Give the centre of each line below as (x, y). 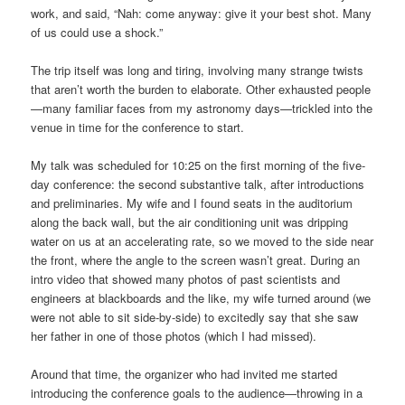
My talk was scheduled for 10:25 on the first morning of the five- (198, 165)
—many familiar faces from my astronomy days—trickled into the (202, 108)
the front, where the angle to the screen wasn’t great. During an (196, 259)
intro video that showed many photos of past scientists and (186, 278)
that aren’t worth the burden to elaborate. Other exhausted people (201, 89)
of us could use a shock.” (97, 32)
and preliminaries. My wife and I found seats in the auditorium (192, 202)
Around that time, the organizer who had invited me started (184, 374)
